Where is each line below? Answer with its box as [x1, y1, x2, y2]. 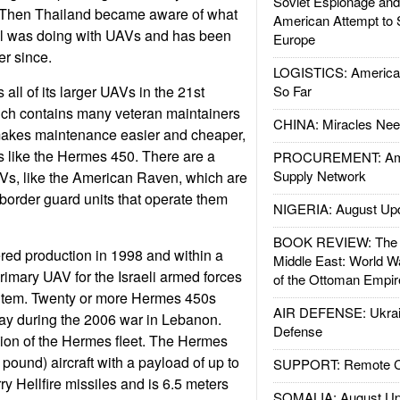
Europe [272, 29, 315, 48]
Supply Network [272, 166, 366, 185]
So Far [272, 81, 312, 100]
